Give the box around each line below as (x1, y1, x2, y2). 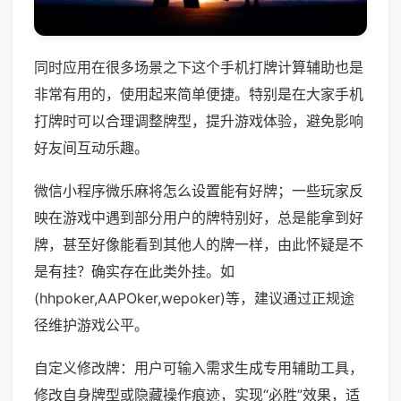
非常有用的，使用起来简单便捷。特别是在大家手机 (34, 85, 363, 104)
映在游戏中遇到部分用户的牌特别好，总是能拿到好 (34, 209, 363, 227)
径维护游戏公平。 (34, 316, 149, 335)
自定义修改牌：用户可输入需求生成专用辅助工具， (34, 359, 363, 378)
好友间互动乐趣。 (34, 139, 149, 158)
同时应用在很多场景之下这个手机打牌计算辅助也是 (34, 58, 363, 77)
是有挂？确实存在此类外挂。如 (34, 262, 235, 281)
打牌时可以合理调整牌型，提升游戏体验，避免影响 (34, 112, 363, 131)
